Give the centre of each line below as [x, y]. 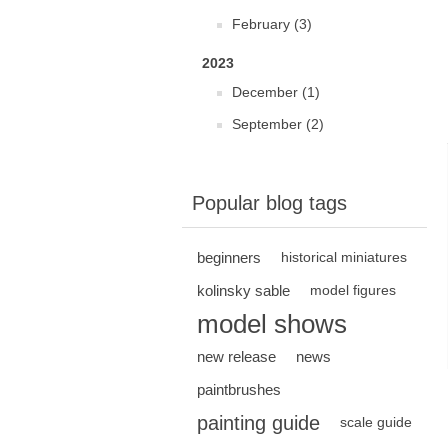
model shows [272, 324]
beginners [229, 257]
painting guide [258, 423]
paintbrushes [239, 389]
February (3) [272, 24]
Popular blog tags [269, 203]
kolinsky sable [243, 290]
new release [236, 356]
